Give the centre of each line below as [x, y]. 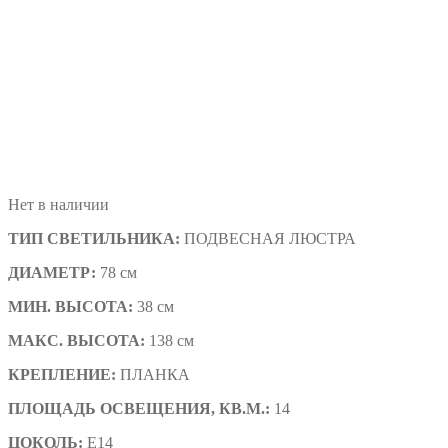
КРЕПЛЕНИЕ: [62, 375]
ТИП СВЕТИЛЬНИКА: [94, 239]
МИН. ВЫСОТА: [70, 307]
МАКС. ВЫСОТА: [76, 341]
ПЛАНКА [155, 375]
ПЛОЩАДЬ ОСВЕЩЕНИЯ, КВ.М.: [139, 409]
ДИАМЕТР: [52, 273]
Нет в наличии [58, 205]
